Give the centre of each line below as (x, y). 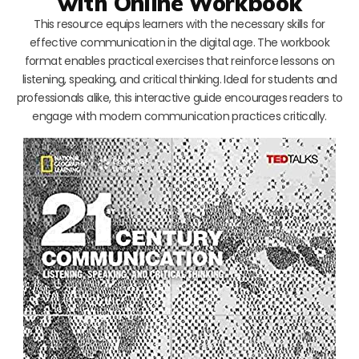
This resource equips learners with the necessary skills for (179, 24)
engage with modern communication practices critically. (179, 116)
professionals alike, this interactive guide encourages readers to (179, 97)
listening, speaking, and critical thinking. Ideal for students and (179, 79)
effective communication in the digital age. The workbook (179, 42)
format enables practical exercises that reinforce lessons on (179, 61)
